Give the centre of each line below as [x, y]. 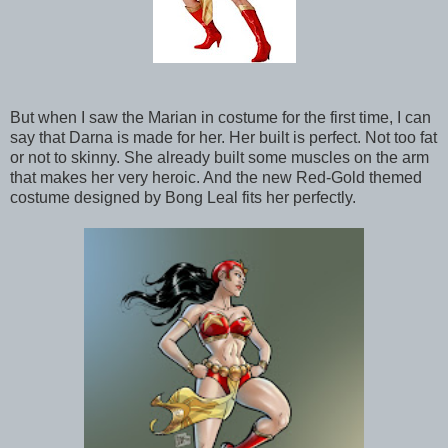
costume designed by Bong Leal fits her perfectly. [183, 197]
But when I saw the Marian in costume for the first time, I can [220, 117]
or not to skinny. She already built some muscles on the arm [219, 157]
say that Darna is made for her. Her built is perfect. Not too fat [223, 137]
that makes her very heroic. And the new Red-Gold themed [216, 177]
